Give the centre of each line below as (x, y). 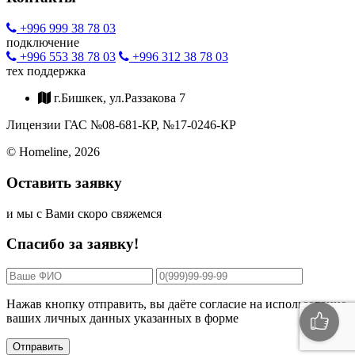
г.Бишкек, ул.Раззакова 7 (118, 98)
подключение (43, 43)
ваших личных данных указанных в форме (122, 319)
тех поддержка (46, 71)
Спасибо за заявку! (73, 244)
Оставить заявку (64, 182)
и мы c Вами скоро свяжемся (84, 213)
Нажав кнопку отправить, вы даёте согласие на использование (176, 304)
